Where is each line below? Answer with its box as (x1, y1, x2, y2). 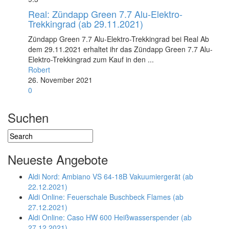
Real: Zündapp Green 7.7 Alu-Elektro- (28, 7, 182, 20)
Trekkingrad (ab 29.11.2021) (28, 17, 143, 30)
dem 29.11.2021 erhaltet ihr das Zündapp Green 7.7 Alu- (28, 44, 213, 54)
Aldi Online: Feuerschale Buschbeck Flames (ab (28, 192, 184, 202)
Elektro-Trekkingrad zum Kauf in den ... (28, 54, 154, 64)
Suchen (8, 108, 49, 126)
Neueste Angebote (8, 150, 108, 168)
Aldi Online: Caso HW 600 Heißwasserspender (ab (28, 212, 192, 222)
